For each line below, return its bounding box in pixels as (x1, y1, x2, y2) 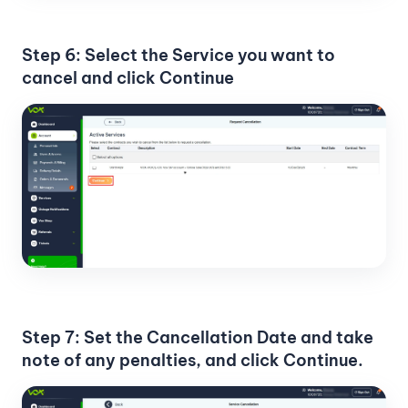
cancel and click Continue (22, 66, 234, 88)
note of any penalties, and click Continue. (22, 350, 363, 372)
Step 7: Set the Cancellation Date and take (22, 327, 373, 349)
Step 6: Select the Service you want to (22, 44, 335, 66)
